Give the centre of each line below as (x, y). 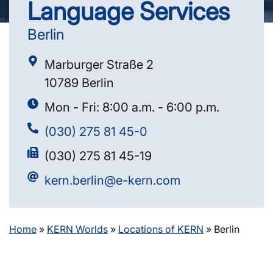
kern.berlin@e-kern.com (112, 180)
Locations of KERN (161, 229)
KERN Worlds (77, 229)
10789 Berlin (79, 83)
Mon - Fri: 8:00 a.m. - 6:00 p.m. (132, 107)
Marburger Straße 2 (99, 64)
